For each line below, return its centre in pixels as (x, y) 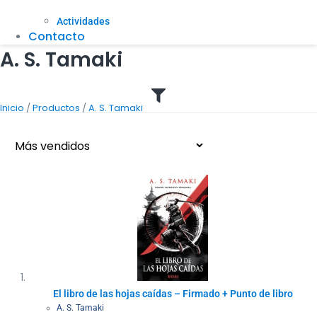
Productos (56, 108)
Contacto (57, 37)
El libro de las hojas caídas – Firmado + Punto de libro (173, 294)
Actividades (83, 22)
